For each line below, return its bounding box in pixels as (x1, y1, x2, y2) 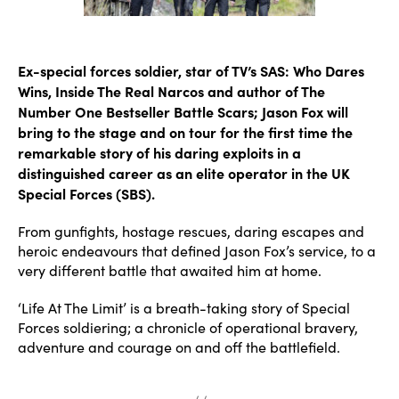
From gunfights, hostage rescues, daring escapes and (18, 222, 364, 240)
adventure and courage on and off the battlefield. (18, 338, 340, 356)
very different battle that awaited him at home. (18, 261, 322, 280)
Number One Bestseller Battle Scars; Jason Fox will (18, 102, 348, 121)
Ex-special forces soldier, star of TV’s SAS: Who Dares (18, 61, 364, 80)
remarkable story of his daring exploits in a (18, 142, 301, 162)
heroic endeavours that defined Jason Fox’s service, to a (18, 241, 376, 260)
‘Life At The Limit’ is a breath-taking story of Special (18, 298, 350, 317)
